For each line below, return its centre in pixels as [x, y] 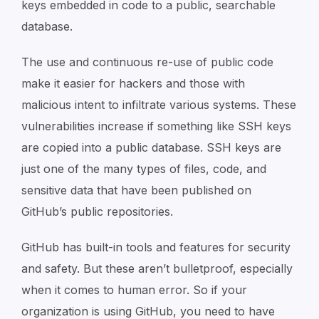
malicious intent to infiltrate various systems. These [159, 105]
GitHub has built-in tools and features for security [156, 247]
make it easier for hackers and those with [133, 83]
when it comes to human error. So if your [134, 290]
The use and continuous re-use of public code [147, 62]
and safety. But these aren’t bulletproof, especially [157, 268]
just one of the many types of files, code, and [144, 169]
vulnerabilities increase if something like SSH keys [156, 126]
